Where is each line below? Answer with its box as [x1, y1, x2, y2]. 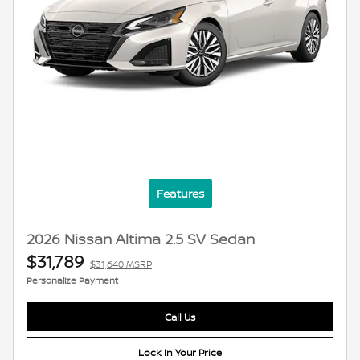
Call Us [165, 309, 195, 324]
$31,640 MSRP [90, 257, 152, 272]
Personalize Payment [27, 275, 118, 287]
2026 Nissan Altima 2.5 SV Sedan [27, 230, 255, 250]
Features [156, 186, 204, 202]
